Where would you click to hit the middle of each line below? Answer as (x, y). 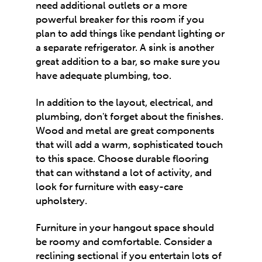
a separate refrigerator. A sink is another (125, 47)
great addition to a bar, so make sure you (128, 61)
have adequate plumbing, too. (104, 75)
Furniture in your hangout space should (125, 228)
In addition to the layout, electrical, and (125, 103)
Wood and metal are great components (125, 131)
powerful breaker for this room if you (120, 19)
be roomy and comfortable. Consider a (124, 242)
